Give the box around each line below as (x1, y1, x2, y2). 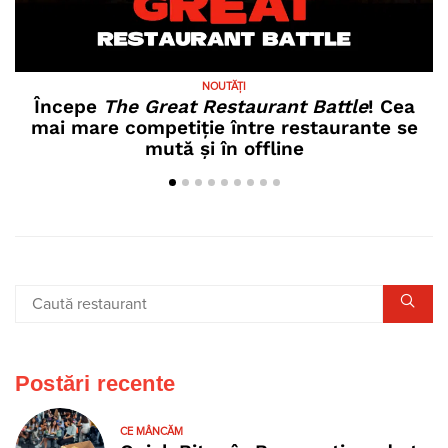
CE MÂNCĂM (120, 425, 183, 437)
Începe (33, 95, 103, 119)
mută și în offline (144, 137, 304, 161)
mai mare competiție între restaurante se (30, 116, 418, 140)
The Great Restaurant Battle (102, 95, 368, 119)
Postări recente (15, 371, 175, 397)
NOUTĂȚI (202, 81, 246, 93)
